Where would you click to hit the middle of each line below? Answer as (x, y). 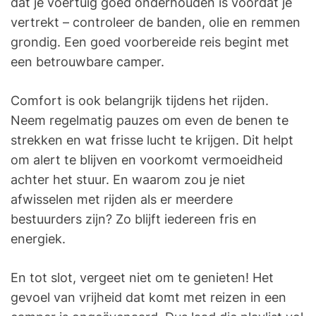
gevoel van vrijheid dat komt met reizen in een (148, 298)
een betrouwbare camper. (87, 62)
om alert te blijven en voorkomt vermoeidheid (147, 160)
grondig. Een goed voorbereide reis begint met (150, 42)
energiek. (38, 239)
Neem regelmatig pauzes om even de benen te (150, 121)
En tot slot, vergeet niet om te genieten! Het (142, 278)
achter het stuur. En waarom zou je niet (128, 180)
